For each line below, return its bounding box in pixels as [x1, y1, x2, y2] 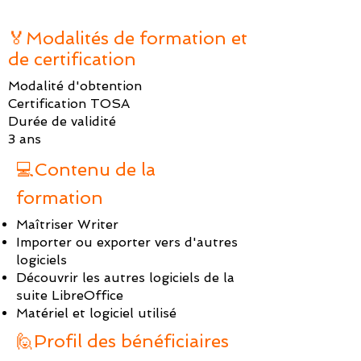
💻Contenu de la [16, 159, 156, 180]
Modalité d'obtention [8, 78, 142, 93]
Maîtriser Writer [16, 217, 118, 232]
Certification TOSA [8, 96, 130, 111]
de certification [8, 48, 136, 69]
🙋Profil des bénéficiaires [16, 330, 229, 351]
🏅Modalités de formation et [8, 27, 247, 48]
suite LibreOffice [16, 288, 123, 303]
